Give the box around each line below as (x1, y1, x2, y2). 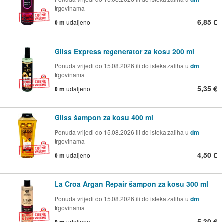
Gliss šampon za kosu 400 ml (55, 112, 153, 123)
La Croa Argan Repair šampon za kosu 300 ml (55, 179, 208, 189)
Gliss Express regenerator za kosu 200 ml (55, 46, 194, 56)
